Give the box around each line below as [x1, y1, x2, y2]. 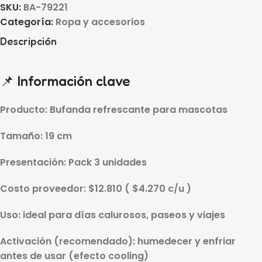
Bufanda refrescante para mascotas [50, 102, 227, 116]
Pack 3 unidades [68, 155, 147, 169]
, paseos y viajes [146, 208, 225, 222]
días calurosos [74, 208, 146, 222]
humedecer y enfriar [137, 234, 236, 248]
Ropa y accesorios [56, 15, 145, 29]
